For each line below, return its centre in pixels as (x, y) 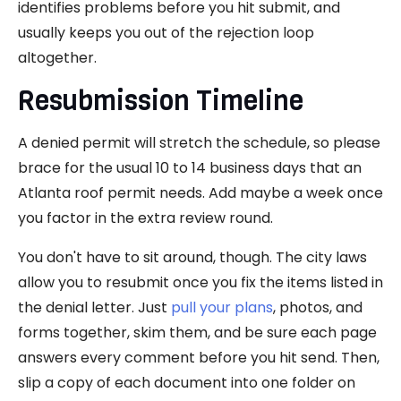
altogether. (57, 58)
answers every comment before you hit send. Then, (199, 358)
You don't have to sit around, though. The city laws (192, 258)
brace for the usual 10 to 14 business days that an (190, 168)
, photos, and (318, 308)
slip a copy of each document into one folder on (187, 383)
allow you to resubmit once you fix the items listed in (200, 283)
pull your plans (222, 308)
